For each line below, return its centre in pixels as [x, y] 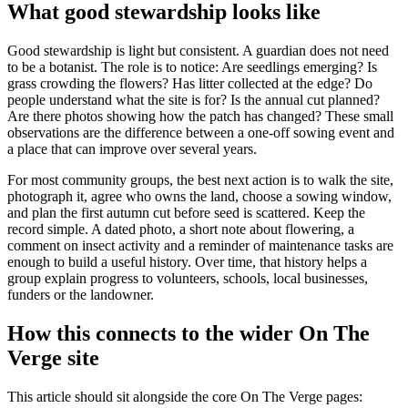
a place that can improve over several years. [132, 148]
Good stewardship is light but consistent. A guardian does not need [198, 50]
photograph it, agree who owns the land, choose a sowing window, [199, 196]
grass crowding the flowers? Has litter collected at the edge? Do [190, 83]
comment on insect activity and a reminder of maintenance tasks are [200, 245]
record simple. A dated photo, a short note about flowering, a [181, 229]
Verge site [53, 357]
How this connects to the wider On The [189, 333]
